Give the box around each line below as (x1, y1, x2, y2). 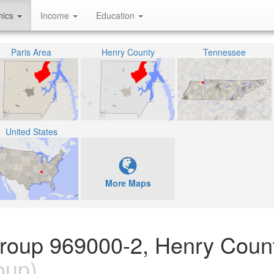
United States (5, 125, 57, 138)
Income (40, 9, 72, 21)
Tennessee (203, 46, 246, 58)
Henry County (101, 46, 155, 58)
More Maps (105, 177, 151, 189)
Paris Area (11, 46, 51, 58)
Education (96, 9, 137, 21)
